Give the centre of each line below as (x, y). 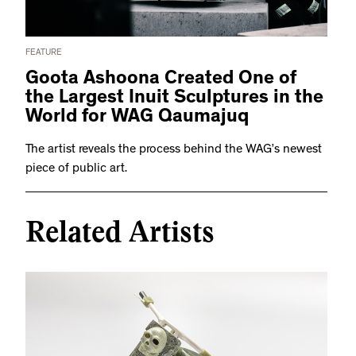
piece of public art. (76, 170)
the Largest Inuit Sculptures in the (174, 100)
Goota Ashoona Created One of (161, 81)
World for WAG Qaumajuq (137, 119)
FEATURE (44, 54)
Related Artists (120, 232)
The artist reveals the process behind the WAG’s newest (174, 151)
